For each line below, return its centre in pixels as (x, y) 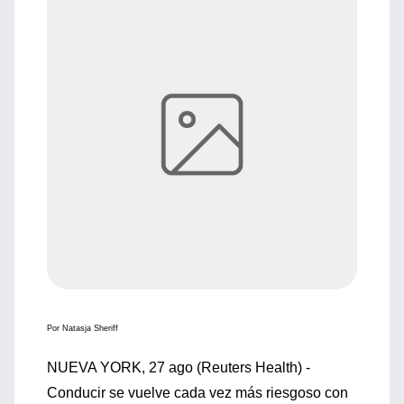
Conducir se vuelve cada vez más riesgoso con (197, 393)
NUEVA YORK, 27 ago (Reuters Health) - (179, 367)
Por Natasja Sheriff (83, 328)
